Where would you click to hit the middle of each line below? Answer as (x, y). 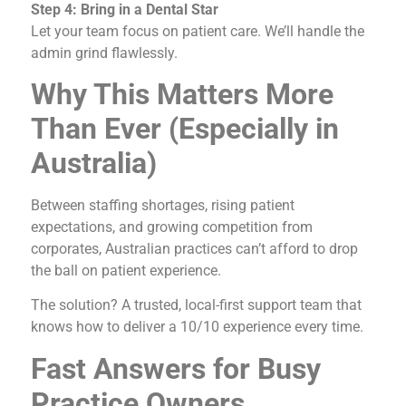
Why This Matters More (182, 95)
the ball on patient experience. (126, 271)
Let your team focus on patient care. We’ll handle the (198, 31)
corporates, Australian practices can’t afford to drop (194, 249)
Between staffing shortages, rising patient (163, 206)
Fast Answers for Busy (176, 368)
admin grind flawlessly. (104, 53)
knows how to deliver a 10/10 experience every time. (197, 327)
